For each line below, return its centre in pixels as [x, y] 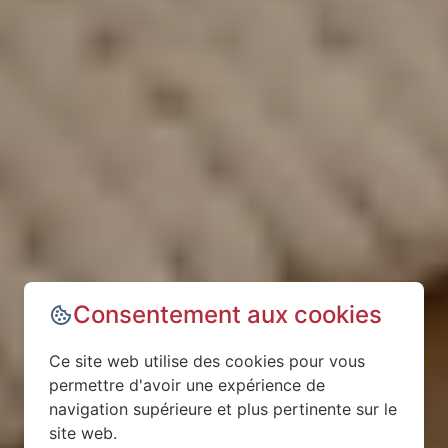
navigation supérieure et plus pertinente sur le [223, 409]
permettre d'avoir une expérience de [187, 385]
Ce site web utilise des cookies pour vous [207, 361]
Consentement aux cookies [227, 314]
